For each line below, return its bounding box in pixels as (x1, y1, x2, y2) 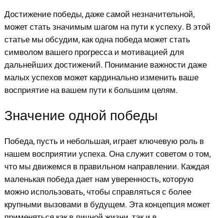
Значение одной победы (4, 106, 158, 126)
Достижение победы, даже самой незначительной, (4, 8, 195, 20)
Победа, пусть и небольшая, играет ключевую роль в (4, 135, 204, 147)
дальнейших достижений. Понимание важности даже (4, 58, 207, 71)
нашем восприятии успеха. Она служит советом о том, (4, 147, 211, 160)
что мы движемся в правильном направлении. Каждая (4, 160, 209, 173)
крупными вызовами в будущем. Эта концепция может (4, 198, 210, 211)
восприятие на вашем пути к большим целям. (4, 84, 178, 96)
